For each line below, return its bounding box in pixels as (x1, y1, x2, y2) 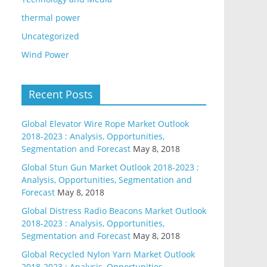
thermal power (21, 12, 80, 23)
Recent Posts (29, 87, 93, 101)
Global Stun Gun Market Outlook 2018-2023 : (21, 162, 199, 173)
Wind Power (21, 49, 69, 60)
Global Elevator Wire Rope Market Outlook (21, 118, 189, 129)
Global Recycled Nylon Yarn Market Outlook (21, 249, 195, 260)
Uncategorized (21, 30, 79, 42)
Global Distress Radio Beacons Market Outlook (21, 205, 206, 216)
